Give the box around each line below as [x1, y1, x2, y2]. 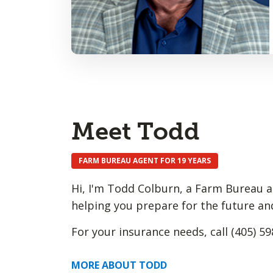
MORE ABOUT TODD [71, 258, 167, 272]
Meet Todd [71, 116, 200, 146]
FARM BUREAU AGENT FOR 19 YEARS [79, 155, 211, 166]
